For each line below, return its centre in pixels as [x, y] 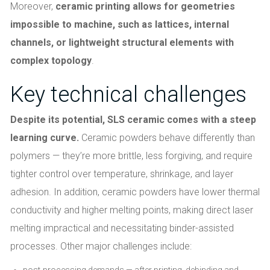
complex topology [51, 60]
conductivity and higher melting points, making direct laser [132, 210]
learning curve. [46, 137]
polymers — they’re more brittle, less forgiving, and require [131, 155]
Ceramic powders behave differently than [168, 137]
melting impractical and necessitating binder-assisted [122, 228]
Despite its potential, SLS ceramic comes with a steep [133, 119]
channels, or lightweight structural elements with [122, 42]
